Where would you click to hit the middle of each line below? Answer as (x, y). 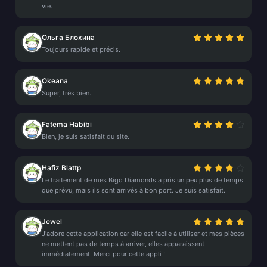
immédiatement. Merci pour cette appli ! (103, 254)
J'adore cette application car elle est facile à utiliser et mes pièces (143, 234)
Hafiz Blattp (61, 168)
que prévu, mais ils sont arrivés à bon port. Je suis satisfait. (133, 190)
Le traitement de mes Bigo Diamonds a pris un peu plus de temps (142, 180)
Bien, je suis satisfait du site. (86, 136)
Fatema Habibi (67, 124)
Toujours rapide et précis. (81, 49)
